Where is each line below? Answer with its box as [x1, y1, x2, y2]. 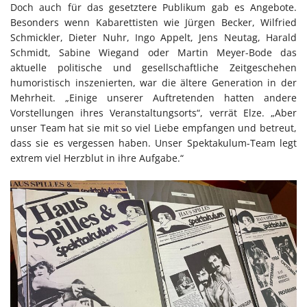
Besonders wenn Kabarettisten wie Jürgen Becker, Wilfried [10, 15, 297, 29]
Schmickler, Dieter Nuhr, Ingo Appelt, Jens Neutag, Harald [10, 30, 297, 44]
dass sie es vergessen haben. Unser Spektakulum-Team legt [10, 136, 297, 149]
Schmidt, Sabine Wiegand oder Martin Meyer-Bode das [10, 45, 297, 59]
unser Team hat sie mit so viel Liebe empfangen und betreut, [10, 121, 297, 134]
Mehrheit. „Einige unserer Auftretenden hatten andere [10, 90, 297, 104]
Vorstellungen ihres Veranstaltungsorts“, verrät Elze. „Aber [10, 106, 297, 119]
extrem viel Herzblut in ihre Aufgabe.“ [10, 151, 184, 164]
